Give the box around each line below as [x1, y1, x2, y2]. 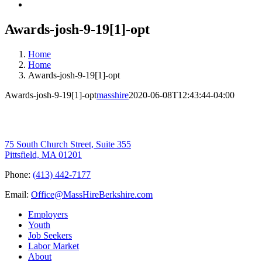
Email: [5, 189, 31, 199]
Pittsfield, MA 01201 [5, 149, 82, 160]
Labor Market [28, 240, 79, 251]
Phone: [5, 169, 33, 180]
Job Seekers [28, 230, 72, 240]
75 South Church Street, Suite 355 [5, 139, 131, 149]
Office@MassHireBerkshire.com [31, 189, 153, 199]
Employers [28, 209, 68, 219]
